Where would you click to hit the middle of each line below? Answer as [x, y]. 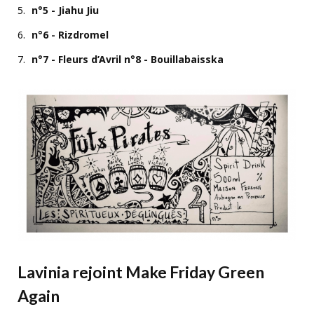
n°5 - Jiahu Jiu [65, 10]
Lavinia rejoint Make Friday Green [141, 272]
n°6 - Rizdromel [70, 34]
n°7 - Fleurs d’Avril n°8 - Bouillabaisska [128, 59]
